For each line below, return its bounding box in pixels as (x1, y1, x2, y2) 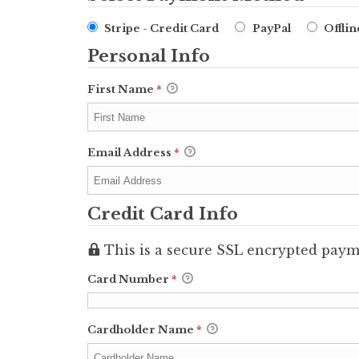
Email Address (87, 146, 174, 159)
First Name (87, 83, 156, 96)
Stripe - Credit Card (104, 22, 220, 35)
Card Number (87, 272, 171, 286)
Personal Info (87, 46, 210, 67)
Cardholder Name (87, 323, 196, 337)
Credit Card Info (87, 204, 238, 224)
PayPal (252, 22, 291, 35)
